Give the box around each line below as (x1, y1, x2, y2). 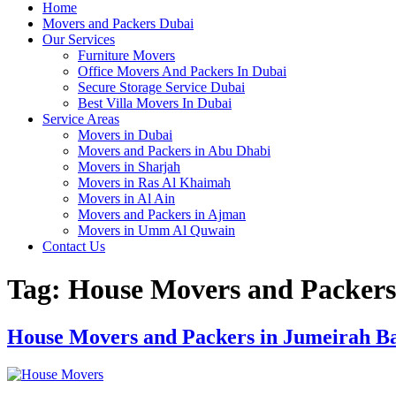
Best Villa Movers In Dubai (78, 95, 232, 110)
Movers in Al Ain (78, 191, 175, 206)
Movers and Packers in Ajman (78, 207, 246, 222)
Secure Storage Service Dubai (78, 80, 245, 95)
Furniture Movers (78, 48, 175, 63)
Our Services (42, 32, 115, 47)
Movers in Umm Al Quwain (78, 223, 235, 238)
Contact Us (42, 239, 105, 254)
